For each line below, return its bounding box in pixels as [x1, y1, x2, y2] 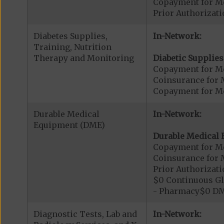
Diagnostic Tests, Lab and [33, 209, 137, 219]
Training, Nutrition [33, 42, 111, 52]
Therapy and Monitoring [33, 53, 134, 63]
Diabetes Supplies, [33, 31, 107, 41]
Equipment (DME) [33, 120, 105, 130]
